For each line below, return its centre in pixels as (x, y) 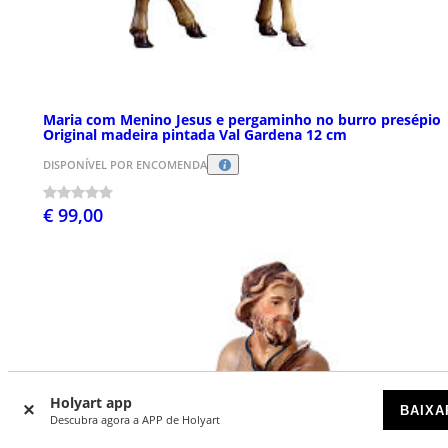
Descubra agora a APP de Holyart (135, 419)
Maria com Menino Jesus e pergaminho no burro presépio (242, 119)
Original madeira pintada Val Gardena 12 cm (195, 134)
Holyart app (91, 402)
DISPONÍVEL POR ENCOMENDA (125, 165)
